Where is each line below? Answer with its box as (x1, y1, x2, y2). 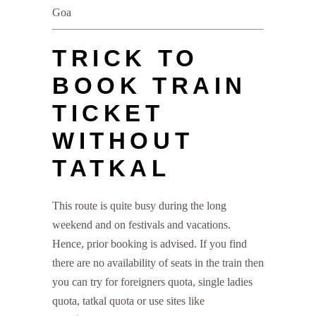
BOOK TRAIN (52, 73, 248, 99)
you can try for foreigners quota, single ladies (52, 276, 253, 288)
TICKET (52, 100, 164, 127)
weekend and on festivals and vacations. (52, 219, 231, 231)
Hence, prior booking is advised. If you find (52, 238, 247, 250)
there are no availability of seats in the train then (52, 257, 264, 269)
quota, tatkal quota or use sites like (52, 295, 205, 308)
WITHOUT (52, 128, 194, 154)
